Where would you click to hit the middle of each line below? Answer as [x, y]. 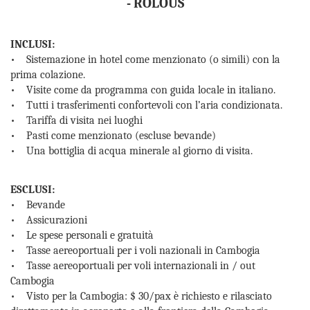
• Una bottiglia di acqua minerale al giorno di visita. [131, 151]
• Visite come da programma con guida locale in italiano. [143, 90]
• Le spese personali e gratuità [82, 235]
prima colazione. [48, 75]
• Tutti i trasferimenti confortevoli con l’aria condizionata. [146, 105]
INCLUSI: [34, 44]
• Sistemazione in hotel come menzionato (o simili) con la [145, 60]
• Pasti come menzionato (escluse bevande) [113, 136]
